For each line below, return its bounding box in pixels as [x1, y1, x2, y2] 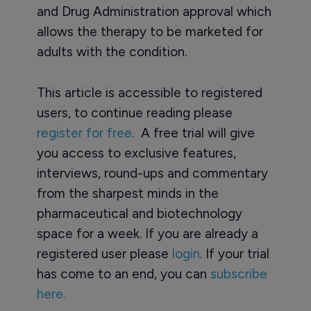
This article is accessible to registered [36, 85, 262, 101]
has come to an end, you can [36, 266, 210, 283]
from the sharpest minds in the [36, 185, 219, 202]
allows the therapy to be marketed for [36, 24, 263, 40]
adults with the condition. [36, 44, 187, 60]
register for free [36, 125, 132, 142]
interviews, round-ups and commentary [36, 165, 268, 182]
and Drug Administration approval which [36, 3, 271, 20]
